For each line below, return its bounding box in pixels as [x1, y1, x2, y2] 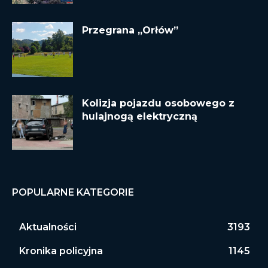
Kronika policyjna [19, 245, 103, 257]
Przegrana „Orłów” [82, 25, 178, 36]
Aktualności [19, 221, 77, 233]
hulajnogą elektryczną [82, 110, 197, 122]
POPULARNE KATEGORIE [12, 186, 134, 198]
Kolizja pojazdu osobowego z [82, 97, 234, 109]
